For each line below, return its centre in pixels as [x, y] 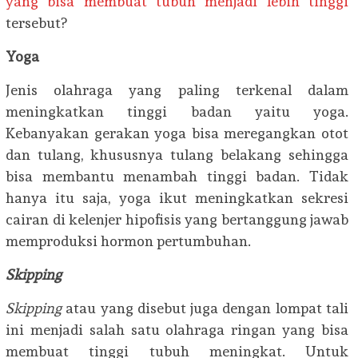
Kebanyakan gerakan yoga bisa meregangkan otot [177, 133]
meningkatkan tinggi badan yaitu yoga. [177, 111]
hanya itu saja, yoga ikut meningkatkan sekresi [177, 198]
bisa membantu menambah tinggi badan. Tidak [177, 176]
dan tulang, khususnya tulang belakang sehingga [177, 155]
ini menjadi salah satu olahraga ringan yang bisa [177, 330]
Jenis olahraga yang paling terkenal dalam [177, 90]
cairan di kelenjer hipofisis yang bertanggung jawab [177, 219]
